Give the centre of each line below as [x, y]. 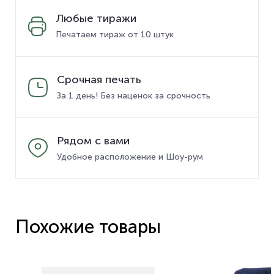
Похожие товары [88, 227]
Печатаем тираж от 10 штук [115, 35]
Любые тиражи [96, 18]
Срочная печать [99, 80]
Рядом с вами [93, 140]
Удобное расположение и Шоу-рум [130, 157]
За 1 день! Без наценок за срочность [134, 96]
